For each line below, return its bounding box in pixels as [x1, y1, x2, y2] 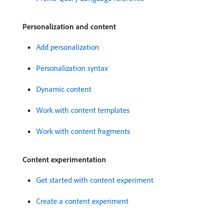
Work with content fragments [36, 126, 130, 136]
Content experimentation [22, 154, 106, 164]
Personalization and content [22, 21, 116, 31]
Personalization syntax [36, 63, 108, 73]
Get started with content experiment [36, 175, 153, 185]
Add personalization [36, 42, 99, 52]
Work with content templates [36, 105, 130, 115]
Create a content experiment [36, 196, 129, 206]
